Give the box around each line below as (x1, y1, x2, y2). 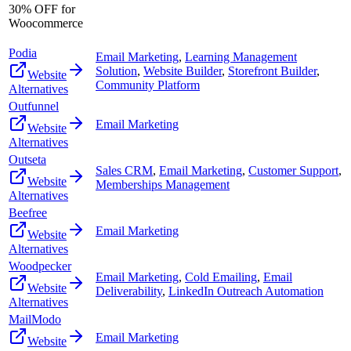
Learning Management (185, 49, 297, 63)
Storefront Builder (228, 63, 317, 78)
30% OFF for (9, 2, 75, 16)
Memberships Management (96, 177, 230, 191)
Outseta (9, 152, 46, 166)
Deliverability (96, 284, 162, 298)
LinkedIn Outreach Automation (168, 284, 324, 298)
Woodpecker (9, 259, 71, 273)
